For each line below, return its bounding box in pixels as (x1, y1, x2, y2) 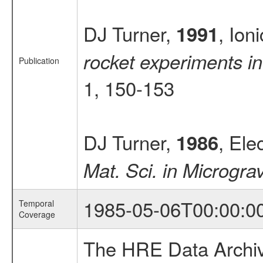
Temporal (18, 197, 54, 209)
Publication (18, 55, 59, 66)
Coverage (18, 208, 55, 220)
